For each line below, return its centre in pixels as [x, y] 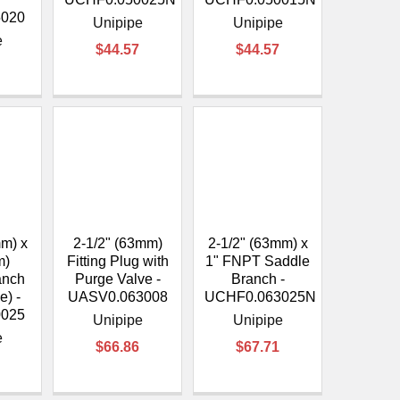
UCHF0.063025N [261, 296]
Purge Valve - [117, 279]
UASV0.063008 [117, 296]
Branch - [258, 279]
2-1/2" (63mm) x [258, 243]
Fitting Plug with [117, 261]
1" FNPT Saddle [258, 261]
